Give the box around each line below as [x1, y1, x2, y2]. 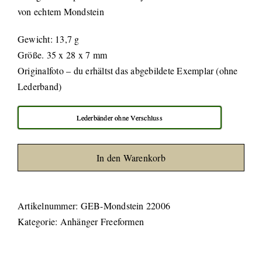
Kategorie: [18, 215, 60, 227]
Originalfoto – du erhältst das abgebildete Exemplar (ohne [18, 64, 238, 77]
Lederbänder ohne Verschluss [77, 113, 163, 122]
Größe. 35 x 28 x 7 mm [18, 49, 108, 61]
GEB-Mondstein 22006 [80, 199, 171, 212]
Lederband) [18, 80, 62, 92]
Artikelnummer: [18, 199, 81, 212]
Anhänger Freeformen [60, 215, 144, 227]
